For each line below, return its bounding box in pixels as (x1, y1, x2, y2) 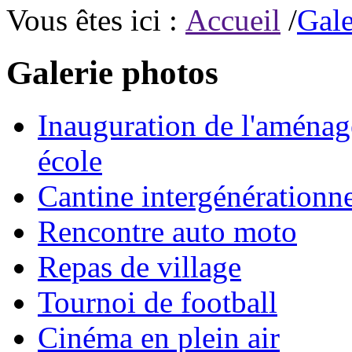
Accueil (185, 3, 280, 38)
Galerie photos (6, 54, 218, 92)
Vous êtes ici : (6, 3, 185, 38)
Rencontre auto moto (38, 214, 297, 248)
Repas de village (38, 250, 241, 284)
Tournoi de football (38, 285, 277, 319)
